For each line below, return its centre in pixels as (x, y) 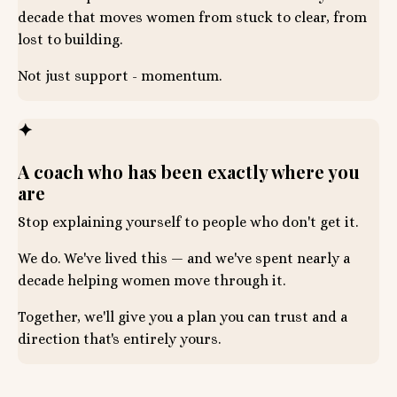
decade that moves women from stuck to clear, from (192, 18)
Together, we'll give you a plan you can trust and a (183, 317)
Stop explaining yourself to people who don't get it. (188, 222)
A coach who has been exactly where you (189, 172)
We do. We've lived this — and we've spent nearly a (184, 259)
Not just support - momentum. (120, 76)
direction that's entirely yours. (119, 339)
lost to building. (70, 40)
